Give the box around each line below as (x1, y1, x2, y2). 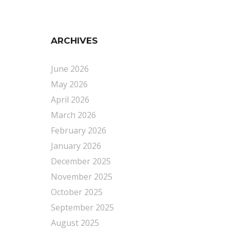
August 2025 (50, 217, 99, 228)
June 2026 (50, 63, 89, 74)
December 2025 (50, 156, 111, 167)
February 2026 (50, 125, 106, 136)
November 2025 (50, 171, 112, 182)
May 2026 (50, 79, 88, 90)
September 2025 (50, 202, 114, 213)
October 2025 (50, 186, 103, 198)
